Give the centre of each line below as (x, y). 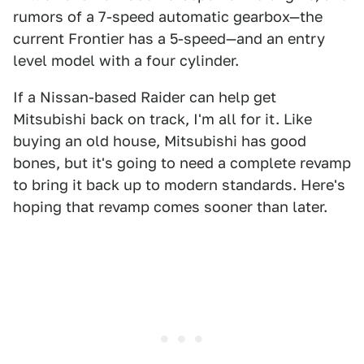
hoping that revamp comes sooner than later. (170, 206)
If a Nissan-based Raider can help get (145, 97)
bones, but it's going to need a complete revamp (182, 162)
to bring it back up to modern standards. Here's (179, 184)
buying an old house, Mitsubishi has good (160, 141)
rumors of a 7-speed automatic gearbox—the (168, 16)
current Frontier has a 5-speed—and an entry (169, 38)
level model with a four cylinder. (126, 60)
